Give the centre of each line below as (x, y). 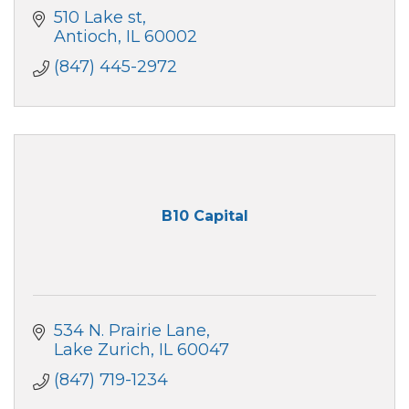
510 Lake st (98, 18)
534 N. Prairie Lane (130, 331)
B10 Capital (204, 215)
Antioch (85, 37)
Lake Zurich (102, 350)
